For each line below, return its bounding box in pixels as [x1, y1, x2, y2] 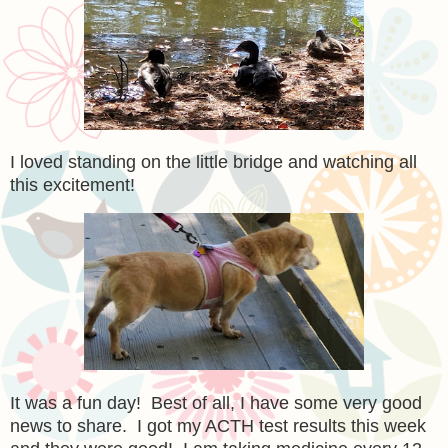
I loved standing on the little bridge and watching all [10, 152, 417, 173]
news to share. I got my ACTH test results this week [10, 416, 426, 436]
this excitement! [10, 175, 135, 196]
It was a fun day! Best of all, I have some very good [10, 393, 422, 413]
